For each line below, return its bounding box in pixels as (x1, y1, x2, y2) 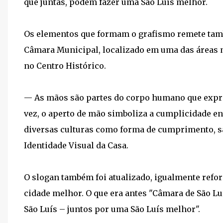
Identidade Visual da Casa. (24, 140, 128, 150)
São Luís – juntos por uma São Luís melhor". (24, 204, 200, 214)
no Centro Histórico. (24, 61, 106, 71)
